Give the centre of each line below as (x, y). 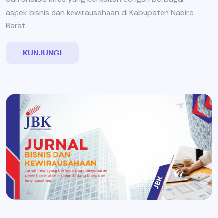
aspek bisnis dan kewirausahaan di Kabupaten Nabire (100, 12)
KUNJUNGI (42, 53)
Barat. (16, 25)
